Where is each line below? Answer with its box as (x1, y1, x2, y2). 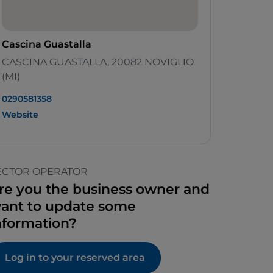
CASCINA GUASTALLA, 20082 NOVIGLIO (2, 56, 194, 68)
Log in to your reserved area (5, 252, 145, 264)
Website (2, 109, 38, 121)
